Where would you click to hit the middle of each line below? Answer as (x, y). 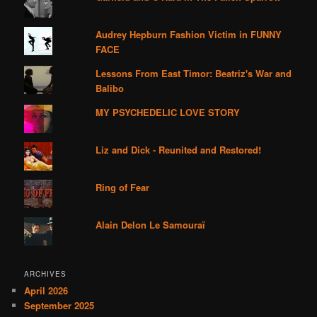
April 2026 (46, 290)
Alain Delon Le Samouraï (151, 225)
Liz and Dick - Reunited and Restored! (179, 150)
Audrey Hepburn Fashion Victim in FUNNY (189, 35)
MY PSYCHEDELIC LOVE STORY (168, 113)
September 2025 (59, 305)
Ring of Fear (123, 188)
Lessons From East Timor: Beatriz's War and (194, 74)
